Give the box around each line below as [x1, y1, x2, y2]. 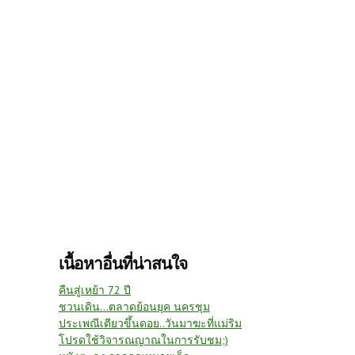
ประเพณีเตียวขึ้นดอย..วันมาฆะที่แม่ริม [59, 316, 242, 331]
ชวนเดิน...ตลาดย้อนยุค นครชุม [59, 300, 210, 315]
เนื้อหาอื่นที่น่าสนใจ [59, 253, 187, 275]
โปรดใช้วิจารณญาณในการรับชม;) [59, 333, 228, 348]
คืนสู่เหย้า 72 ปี [59, 283, 131, 298]
